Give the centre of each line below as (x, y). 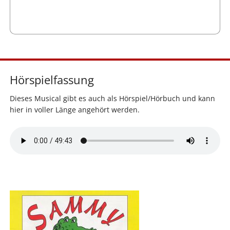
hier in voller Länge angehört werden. (74, 110)
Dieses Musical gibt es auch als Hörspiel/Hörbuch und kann (112, 99)
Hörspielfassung (52, 80)
